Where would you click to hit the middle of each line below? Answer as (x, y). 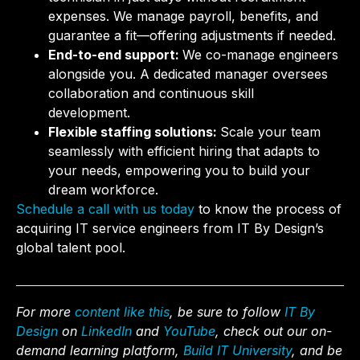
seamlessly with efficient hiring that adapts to (184, 151)
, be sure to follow (227, 311)
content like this (122, 311)
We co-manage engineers (260, 55)
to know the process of (268, 209)
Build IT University (237, 350)
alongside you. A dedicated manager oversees (188, 74)
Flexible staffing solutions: (134, 132)
